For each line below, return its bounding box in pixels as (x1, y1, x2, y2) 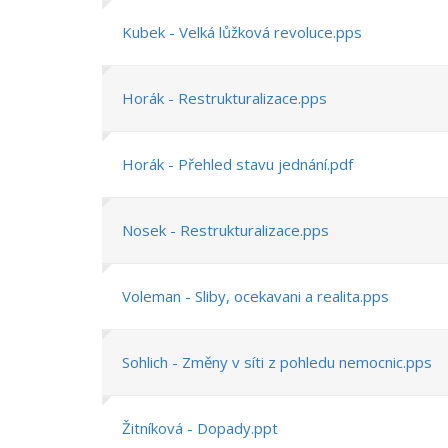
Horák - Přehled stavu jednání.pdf (122, 154, 353, 174)
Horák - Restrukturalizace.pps (122, 88, 327, 108)
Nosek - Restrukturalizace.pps (122, 220, 329, 240)
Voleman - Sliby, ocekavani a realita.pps (122, 286, 389, 306)
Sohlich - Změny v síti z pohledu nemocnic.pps (122, 352, 432, 372)
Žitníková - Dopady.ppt (122, 418, 278, 438)
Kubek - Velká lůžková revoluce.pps (122, 22, 362, 42)
